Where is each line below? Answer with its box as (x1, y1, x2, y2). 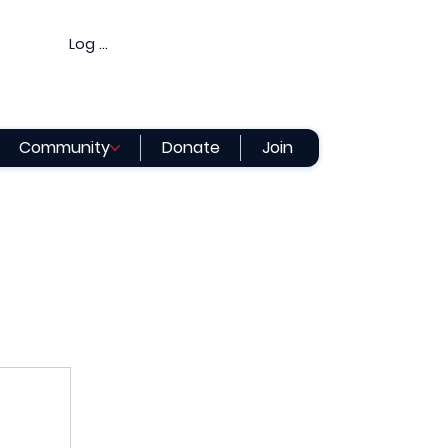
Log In (69, 34, 111, 55)
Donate (161, 135, 220, 159)
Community (19, 135, 111, 159)
